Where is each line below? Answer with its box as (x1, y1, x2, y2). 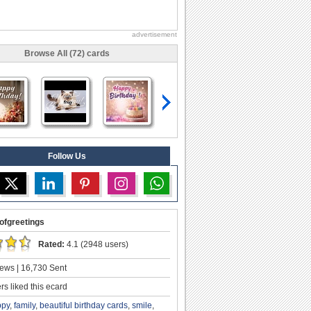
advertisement (132, 30, 177, 38)
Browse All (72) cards (24, 48, 110, 58)
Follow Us (47, 151, 86, 161)
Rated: (38, 239, 65, 249)
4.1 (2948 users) (65, 239, 128, 249)
